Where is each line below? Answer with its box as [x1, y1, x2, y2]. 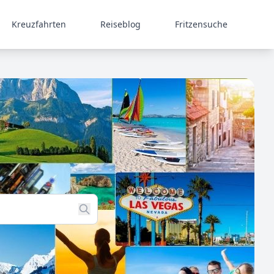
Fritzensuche [175, 18, 228, 30]
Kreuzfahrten [12, 18, 66, 30]
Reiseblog [100, 18, 141, 30]
